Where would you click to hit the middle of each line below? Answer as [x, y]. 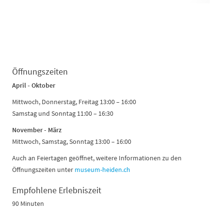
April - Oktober [34, 85]
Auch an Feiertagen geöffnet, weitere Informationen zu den [97, 158]
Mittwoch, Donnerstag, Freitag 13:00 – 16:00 [74, 102]
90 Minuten [28, 204]
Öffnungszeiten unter [43, 170]
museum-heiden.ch [102, 170]
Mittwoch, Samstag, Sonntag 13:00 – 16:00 [72, 142]
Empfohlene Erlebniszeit [57, 190]
